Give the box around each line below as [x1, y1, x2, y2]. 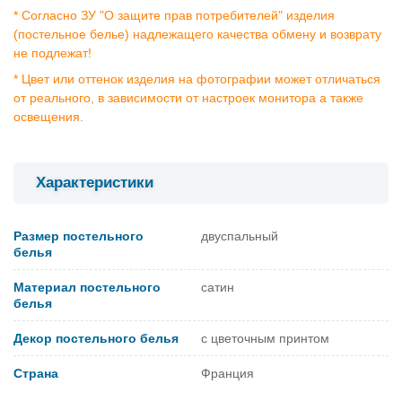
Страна [13, 365, 58, 380]
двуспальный [201, 228, 278, 243]
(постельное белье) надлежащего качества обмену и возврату [13, 26, 381, 41]
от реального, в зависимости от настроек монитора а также [13, 90, 363, 105]
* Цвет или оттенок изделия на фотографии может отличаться [13, 71, 380, 86]
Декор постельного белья [13, 330, 179, 345]
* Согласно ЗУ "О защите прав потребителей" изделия [13, 7, 335, 22]
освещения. [13, 109, 83, 124]
